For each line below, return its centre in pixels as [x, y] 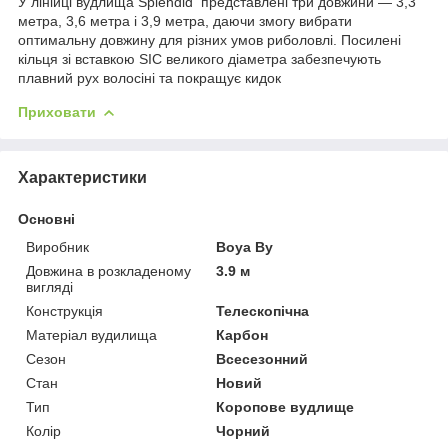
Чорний [243, 430]
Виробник [57, 246]
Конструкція [64, 310]
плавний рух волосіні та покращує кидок [149, 77]
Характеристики [82, 177]
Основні [46, 218]
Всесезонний [262, 358]
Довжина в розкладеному [108, 270]
